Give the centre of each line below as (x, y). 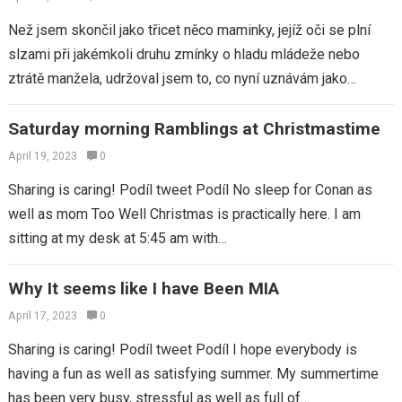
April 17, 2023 (42, 316)
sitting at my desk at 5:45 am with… (117, 238)
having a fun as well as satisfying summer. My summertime (193, 374)
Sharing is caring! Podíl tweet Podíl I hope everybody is (182, 350)
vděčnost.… (42, 103)
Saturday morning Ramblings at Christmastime (194, 129)
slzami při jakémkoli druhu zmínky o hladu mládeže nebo (184, 54)
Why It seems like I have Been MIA (143, 288)
